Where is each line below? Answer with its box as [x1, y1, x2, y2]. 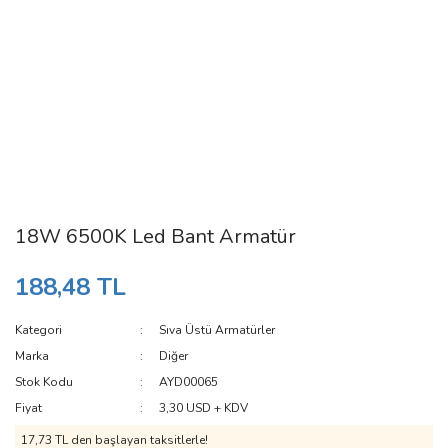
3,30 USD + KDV [159, 400, 249, 416]
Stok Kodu [15, 374, 73, 390]
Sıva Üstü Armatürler [159, 322, 276, 338]
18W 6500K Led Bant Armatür [15, 223, 296, 250]
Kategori [15, 322, 62, 338]
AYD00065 [159, 374, 219, 390]
